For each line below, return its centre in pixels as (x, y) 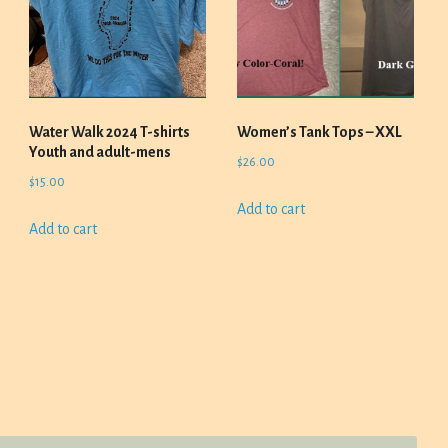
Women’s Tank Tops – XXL (319, 132)
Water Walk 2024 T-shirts (110, 132)
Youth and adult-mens (100, 152)
